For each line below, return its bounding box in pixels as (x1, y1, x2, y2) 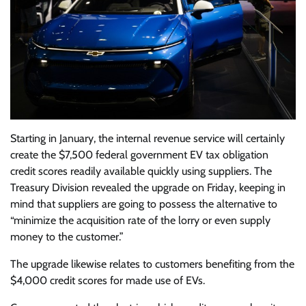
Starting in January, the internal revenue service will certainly (10, 131, 285, 145)
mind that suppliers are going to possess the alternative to (10, 197, 277, 210)
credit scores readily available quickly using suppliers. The (10, 164, 272, 178)
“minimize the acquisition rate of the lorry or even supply (10, 213, 270, 227)
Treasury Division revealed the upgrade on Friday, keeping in (10, 180, 286, 194)
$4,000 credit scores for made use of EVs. (10, 273, 205, 287)
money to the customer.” (10, 229, 124, 243)
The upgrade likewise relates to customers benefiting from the (10, 257, 294, 270)
